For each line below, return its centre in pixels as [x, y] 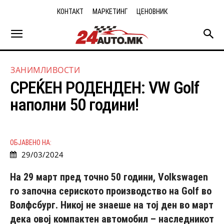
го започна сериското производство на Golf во [111, 191]
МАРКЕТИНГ [110, 11]
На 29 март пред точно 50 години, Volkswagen [109, 177]
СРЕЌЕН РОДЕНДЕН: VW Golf [104, 87]
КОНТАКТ [70, 11]
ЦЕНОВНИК [152, 11]
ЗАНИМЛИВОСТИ [45, 70]
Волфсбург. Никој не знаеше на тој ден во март [112, 205]
